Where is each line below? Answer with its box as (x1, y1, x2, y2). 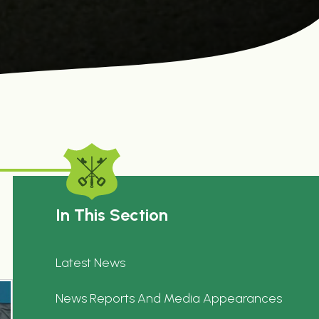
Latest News (56, 255, 125, 271)
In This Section (56, 204, 168, 226)
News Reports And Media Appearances (56, 291, 282, 307)
